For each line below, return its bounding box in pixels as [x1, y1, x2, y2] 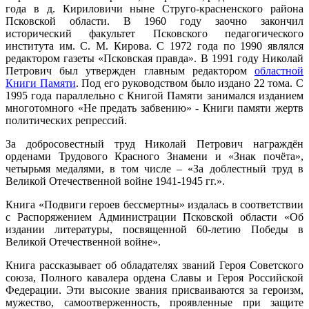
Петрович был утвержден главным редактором [6, 65, 255, 77]
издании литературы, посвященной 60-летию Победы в [6, 223, 303, 236]
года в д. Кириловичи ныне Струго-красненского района [6, 3, 303, 15]
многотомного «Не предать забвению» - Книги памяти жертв [6, 102, 303, 114]
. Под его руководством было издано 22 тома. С [75, 77, 304, 90]
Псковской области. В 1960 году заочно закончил [6, 15, 303, 28]
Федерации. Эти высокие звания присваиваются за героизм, [6, 284, 303, 297]
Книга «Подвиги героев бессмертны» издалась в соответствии [6, 199, 303, 211]
